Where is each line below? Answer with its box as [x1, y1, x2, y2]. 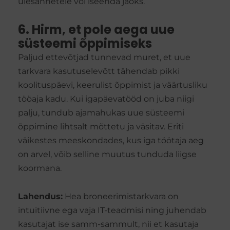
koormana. [18, 163, 62, 174]
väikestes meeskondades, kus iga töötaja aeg [18, 136, 204, 146]
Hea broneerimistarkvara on [63, 191, 179, 202]
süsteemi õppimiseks [18, 35, 152, 52]
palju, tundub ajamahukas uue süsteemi [18, 108, 184, 118]
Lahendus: [18, 191, 63, 202]
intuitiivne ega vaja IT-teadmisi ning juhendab [18, 205, 206, 216]
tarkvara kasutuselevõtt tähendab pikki [18, 66, 180, 76]
